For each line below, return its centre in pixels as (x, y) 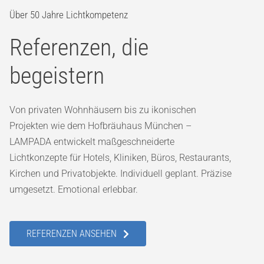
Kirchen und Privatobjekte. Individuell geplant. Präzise (120, 174)
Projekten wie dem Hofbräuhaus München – (100, 126)
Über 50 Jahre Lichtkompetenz (68, 15)
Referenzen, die (79, 48)
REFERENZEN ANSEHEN (71, 234)
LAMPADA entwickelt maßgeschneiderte (92, 142)
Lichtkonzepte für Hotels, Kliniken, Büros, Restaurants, (120, 158)
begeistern (57, 76)
